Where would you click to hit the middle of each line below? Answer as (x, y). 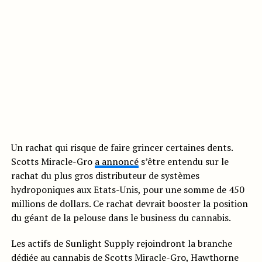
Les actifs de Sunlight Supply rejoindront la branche (121, 244)
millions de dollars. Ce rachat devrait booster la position (129, 204)
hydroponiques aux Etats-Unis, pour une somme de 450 (127, 190)
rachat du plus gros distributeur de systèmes (105, 176)
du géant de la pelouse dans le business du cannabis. (121, 218)
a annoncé (116, 162)
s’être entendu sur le (183, 162)
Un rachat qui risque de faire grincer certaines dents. (122, 148)
